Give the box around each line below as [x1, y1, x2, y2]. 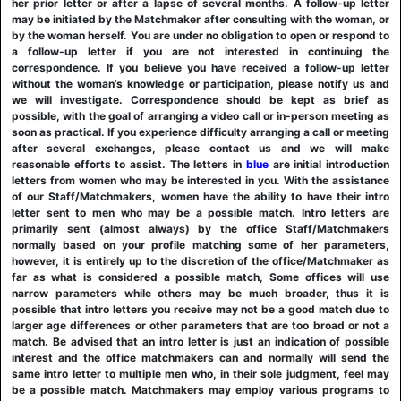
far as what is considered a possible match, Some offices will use [12, 270, 389, 284]
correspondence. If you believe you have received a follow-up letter [12, 61, 389, 74]
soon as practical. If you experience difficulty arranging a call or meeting [12, 125, 389, 139]
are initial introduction [268, 158, 390, 171]
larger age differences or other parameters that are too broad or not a [12, 319, 389, 332]
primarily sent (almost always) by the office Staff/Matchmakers [12, 222, 389, 235]
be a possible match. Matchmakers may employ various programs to [12, 383, 389, 397]
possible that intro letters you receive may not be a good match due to [12, 303, 389, 316]
